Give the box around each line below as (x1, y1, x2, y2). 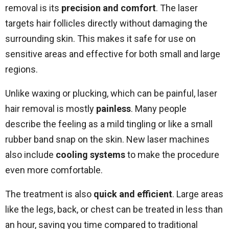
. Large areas (172, 189, 223, 199)
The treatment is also (5, 189, 94, 199)
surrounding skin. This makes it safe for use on (5, 33, 196, 44)
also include (5, 149, 56, 160)
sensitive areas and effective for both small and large (5, 49, 220, 59)
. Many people (131, 103, 187, 114)
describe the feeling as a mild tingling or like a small (5, 119, 213, 129)
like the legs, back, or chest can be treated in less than (5, 204, 223, 215)
